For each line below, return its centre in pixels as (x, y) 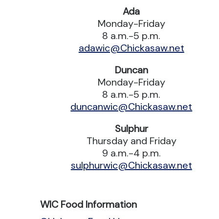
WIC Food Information (89, 204)
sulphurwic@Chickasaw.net (131, 165)
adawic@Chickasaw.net (131, 48)
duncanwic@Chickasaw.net (131, 106)
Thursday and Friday (131, 141)
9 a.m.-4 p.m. (131, 153)
